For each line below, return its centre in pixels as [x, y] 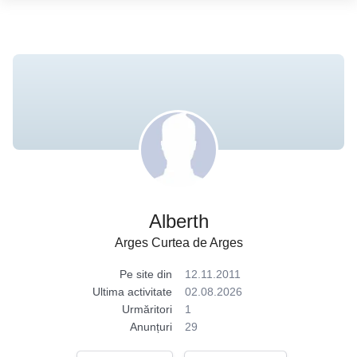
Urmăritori [147, 309]
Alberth [178, 221]
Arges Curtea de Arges [178, 243]
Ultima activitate [132, 292]
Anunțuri [151, 327]
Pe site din [146, 274]
